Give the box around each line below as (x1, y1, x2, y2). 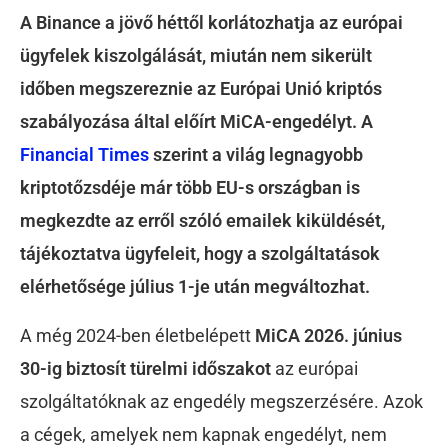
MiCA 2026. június (255, 325, 402, 347)
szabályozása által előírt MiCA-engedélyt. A (20, 111, 373, 132)
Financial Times (20, 144, 149, 165)
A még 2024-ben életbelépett (20, 325, 255, 347)
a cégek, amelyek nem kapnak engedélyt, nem (20, 424, 387, 446)
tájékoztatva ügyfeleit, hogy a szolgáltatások (20, 243, 380, 264)
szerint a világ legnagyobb (149, 144, 363, 165)
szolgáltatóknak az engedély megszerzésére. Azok (20, 391, 423, 413)
